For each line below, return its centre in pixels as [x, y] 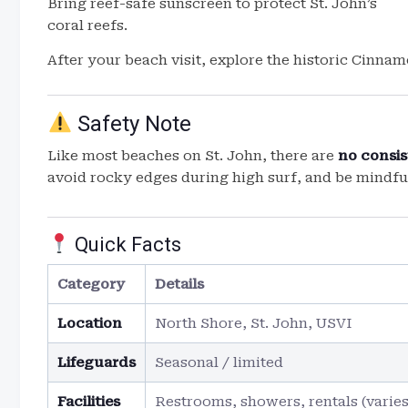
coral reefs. [87, 25]
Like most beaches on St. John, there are [193, 156]
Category [91, 284]
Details [179, 284]
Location [90, 323]
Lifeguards [97, 362]
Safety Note [132, 124]
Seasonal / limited [219, 362]
